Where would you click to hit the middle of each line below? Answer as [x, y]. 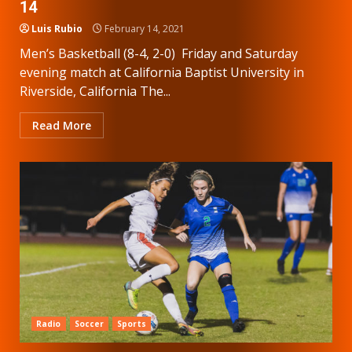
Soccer [89, 323]
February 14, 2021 [143, 28]
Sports [132, 323]
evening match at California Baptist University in [162, 72]
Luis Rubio [57, 28]
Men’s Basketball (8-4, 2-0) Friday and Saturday [159, 53]
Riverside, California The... [95, 91]
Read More [62, 125]
